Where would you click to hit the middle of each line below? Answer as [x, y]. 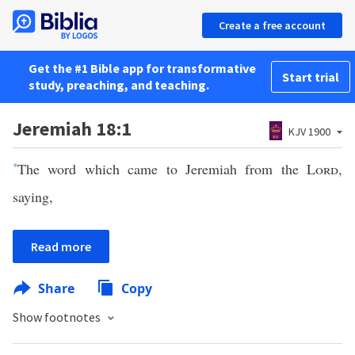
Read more [61, 246]
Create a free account [272, 25]
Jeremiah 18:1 [72, 129]
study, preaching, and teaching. [119, 85]
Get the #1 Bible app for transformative [142, 68]
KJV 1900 [309, 132]
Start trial [311, 77]
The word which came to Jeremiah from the [162, 169]
